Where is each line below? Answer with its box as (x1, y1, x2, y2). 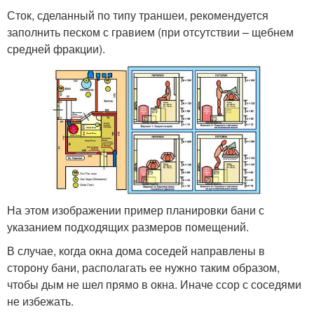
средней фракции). (7, 40, 105, 57)
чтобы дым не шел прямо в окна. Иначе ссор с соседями (7, 275, 301, 292)
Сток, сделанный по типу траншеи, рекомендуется (7, 6, 268, 23)
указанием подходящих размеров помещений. (7, 218, 249, 235)
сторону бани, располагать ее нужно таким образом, (7, 259, 280, 275)
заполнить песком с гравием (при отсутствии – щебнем (7, 23, 294, 40)
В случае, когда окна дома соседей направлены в (7, 242, 265, 259)
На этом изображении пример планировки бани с (7, 201, 264, 218)
